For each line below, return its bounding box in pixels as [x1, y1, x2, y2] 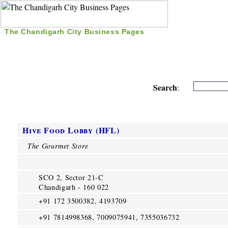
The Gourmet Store [27, 141, 89, 151]
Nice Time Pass [143, 38, 204, 48]
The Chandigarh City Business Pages [5, 27, 145, 36]
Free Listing [81, 38, 133, 48]
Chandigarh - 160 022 [39, 182, 109, 192]
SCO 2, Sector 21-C [39, 173, 104, 182]
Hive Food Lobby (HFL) [22, 124, 120, 136]
